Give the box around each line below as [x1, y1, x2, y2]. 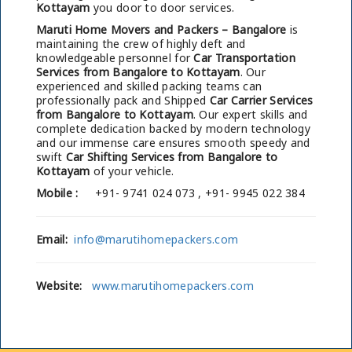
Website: [36, 278, 82, 293]
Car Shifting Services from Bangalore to [65, 149, 278, 164]
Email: [36, 232, 68, 247]
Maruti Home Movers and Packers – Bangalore [36, 22, 287, 37]
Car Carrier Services [209, 93, 313, 108]
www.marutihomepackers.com [92, 278, 254, 293]
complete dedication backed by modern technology [36, 121, 311, 136]
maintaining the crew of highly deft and [36, 36, 246, 51]
